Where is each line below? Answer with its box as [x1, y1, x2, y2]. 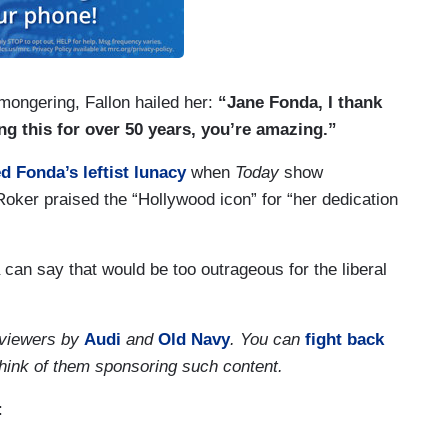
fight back [305, 330, 384, 350]
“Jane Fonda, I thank [218, 93, 382, 113]
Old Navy [158, 330, 230, 350]
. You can [230, 330, 305, 350]
